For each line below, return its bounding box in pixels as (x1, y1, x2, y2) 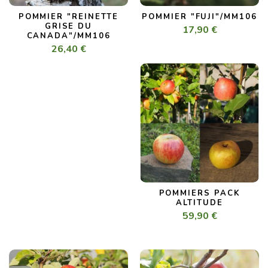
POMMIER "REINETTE (18, 11, 119, 23)
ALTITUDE (176, 197, 223, 209)
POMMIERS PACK (159, 188, 240, 199)
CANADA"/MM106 (26, 31, 111, 42)
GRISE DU (44, 21, 93, 32)
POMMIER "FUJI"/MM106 (142, 11, 257, 23)
